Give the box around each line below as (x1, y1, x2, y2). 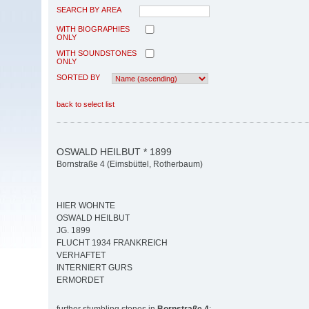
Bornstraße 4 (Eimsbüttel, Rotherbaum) (57, 159, 203, 170)
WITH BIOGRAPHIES (57, 24, 130, 33)
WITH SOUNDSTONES (57, 48, 137, 57)
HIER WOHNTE (57, 201, 115, 211)
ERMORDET (57, 275, 104, 286)
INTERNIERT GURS (57, 263, 132, 273)
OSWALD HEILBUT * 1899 (57, 146, 172, 157)
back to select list (57, 99, 114, 108)
